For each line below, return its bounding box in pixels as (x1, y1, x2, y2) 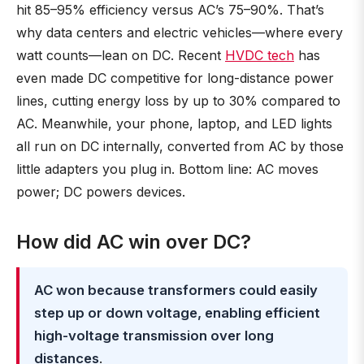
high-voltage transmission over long (34, 327, 274, 344)
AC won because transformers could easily (34, 282, 318, 298)
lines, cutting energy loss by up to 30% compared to (16, 93, 340, 109)
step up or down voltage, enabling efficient (34, 305, 320, 321)
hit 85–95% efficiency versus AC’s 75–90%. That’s (16, 2, 324, 18)
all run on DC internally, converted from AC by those (16, 138, 344, 154)
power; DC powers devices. (16, 184, 185, 200)
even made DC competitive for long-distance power (16, 70, 334, 86)
